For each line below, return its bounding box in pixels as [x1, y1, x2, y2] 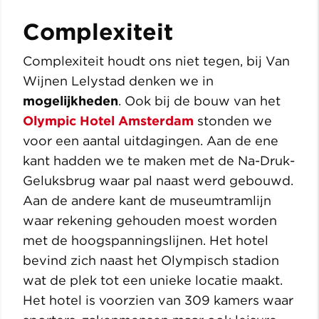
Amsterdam [118, 113, 194, 129]
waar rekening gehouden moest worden [23, 213, 277, 229]
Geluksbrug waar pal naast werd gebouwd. [23, 173, 293, 189]
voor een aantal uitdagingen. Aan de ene [23, 133, 278, 149]
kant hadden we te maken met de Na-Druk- [23, 153, 295, 169]
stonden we [194, 113, 272, 129]
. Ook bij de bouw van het [118, 93, 281, 109]
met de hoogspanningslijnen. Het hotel [23, 233, 268, 249]
